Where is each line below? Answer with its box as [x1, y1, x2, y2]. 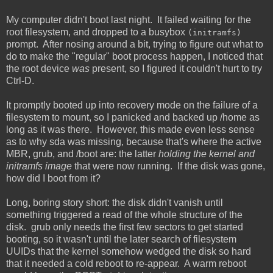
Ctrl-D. [6, 75, 34, 86]
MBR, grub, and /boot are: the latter [6, 148, 158, 159]
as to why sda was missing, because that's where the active [6, 136, 261, 147]
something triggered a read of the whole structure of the [6, 209, 243, 220]
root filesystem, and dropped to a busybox [6, 26, 188, 37]
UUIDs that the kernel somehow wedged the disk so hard [6, 246, 251, 257]
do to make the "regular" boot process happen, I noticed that [6, 51, 263, 62]
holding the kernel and [158, 148, 255, 159]
